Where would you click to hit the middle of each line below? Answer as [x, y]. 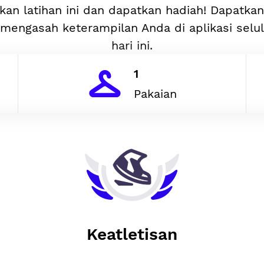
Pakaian [155, 94]
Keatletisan [132, 234]
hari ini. [132, 45]
